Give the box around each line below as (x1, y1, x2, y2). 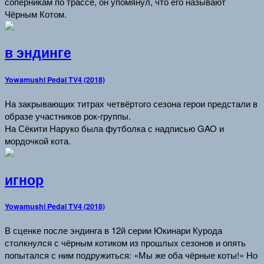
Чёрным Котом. (5, 7, 67, 20)
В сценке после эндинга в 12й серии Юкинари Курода (5, 224, 222, 237)
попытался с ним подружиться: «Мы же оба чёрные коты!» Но (5, 249, 258, 262)
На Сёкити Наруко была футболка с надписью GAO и (5, 121, 224, 134)
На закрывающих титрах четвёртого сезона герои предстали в (5, 97, 258, 110)
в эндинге (5, 43, 71, 62)
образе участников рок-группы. (5, 109, 131, 122)
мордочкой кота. (5, 134, 71, 147)
